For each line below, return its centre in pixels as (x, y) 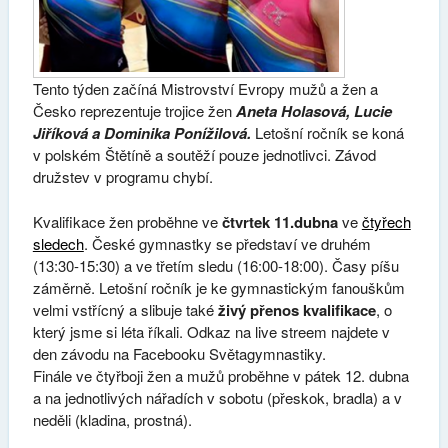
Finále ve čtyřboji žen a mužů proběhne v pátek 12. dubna (220, 375)
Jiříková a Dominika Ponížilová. (141, 133)
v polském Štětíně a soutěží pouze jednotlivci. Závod (204, 155)
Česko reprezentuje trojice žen (134, 111)
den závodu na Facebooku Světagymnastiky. (179, 353)
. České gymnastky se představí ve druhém (227, 243)
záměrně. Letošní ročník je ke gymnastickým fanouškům (218, 287)
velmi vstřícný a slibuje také (125, 309)
